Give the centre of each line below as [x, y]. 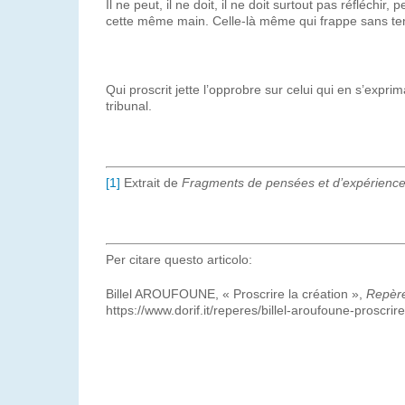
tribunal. [129, 106]
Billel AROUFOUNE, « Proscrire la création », [236, 294]
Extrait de [151, 183]
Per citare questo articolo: [179, 259]
